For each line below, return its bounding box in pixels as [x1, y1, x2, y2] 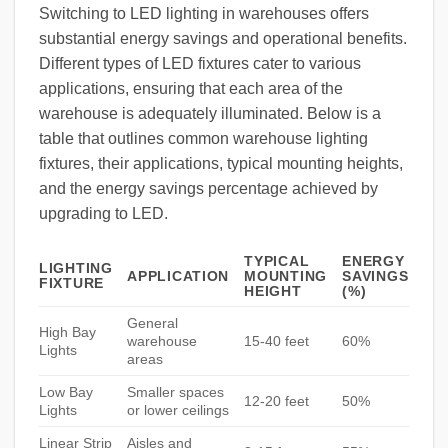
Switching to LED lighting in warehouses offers [39, 5, 369, 23]
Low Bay [39, 384, 93, 401]
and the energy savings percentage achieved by [39, 180, 378, 198]
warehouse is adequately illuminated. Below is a [39, 105, 381, 123]
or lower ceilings [127, 402, 230, 419]
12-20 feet [244, 393, 310, 410]
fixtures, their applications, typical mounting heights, [39, 155, 403, 173]
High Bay [39, 324, 96, 341]
